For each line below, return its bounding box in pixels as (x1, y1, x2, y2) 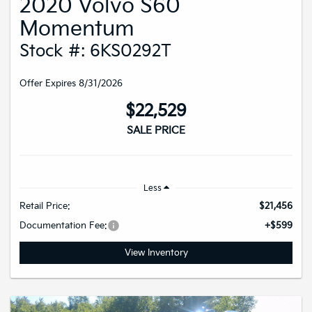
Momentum (19, 16, 134, 42)
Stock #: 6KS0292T (19, 40, 171, 61)
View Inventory (124, 247, 188, 259)
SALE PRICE (127, 123, 185, 137)
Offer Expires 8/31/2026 (19, 77, 123, 89)
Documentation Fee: (19, 220, 107, 232)
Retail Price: (19, 201, 70, 212)
